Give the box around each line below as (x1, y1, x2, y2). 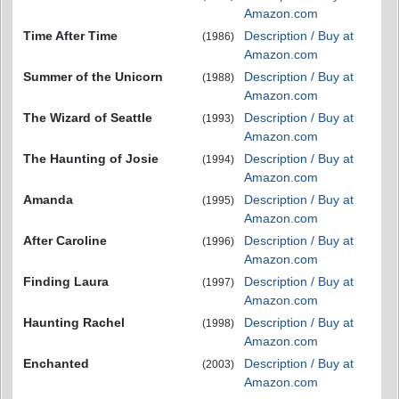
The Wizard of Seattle (23, 110, 152, 126)
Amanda (23, 192, 73, 208)
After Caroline (23, 233, 107, 248)
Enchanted (23, 356, 89, 371)
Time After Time (23, 28, 118, 44)
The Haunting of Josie (23, 151, 159, 167)
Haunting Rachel (23, 315, 125, 330)
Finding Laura (23, 274, 109, 289)
